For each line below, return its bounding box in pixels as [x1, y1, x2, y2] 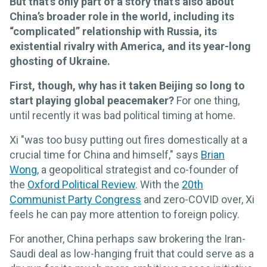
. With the [135, 178, 182, 191]
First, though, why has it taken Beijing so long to [10, 79, 245, 92]
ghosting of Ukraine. [10, 55, 110, 68]
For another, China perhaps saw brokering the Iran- [10, 232, 246, 246]
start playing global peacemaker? [10, 94, 176, 107]
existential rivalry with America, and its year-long [10, 40, 251, 53]
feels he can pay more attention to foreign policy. [10, 208, 240, 221]
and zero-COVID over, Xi [141, 193, 254, 206]
